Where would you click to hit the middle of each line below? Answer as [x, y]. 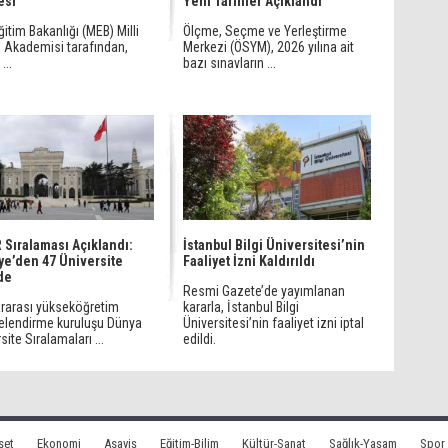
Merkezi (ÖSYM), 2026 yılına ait [268, 47]
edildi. [199, 339]
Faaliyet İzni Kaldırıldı [249, 261]
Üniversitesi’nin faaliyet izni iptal [273, 323]
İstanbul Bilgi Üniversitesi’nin [274, 245]
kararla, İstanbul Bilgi [241, 307]
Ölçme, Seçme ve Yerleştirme [265, 31]
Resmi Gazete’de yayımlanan [264, 291]
